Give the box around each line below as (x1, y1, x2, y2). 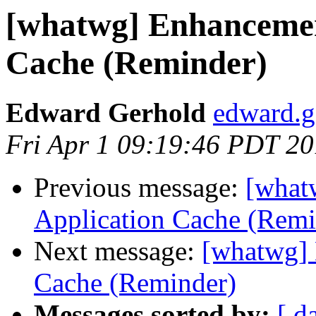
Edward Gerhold (6, 97, 206, 128)
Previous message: (34, 172, 245, 203)
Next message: (34, 236, 202, 267)
